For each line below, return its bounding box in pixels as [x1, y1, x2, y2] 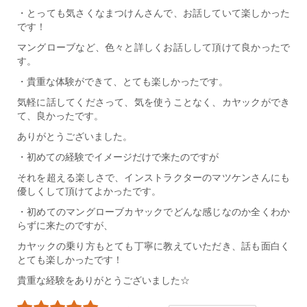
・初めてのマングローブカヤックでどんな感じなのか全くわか [17, 206, 290, 218]
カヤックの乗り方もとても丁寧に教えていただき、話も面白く [17, 241, 290, 252]
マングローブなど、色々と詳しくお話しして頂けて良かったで [17, 42, 290, 53]
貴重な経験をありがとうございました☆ [17, 275, 190, 286]
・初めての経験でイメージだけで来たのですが [17, 151, 219, 163]
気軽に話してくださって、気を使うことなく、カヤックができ [17, 97, 290, 108]
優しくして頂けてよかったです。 [17, 186, 161, 197]
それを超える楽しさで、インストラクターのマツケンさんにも [17, 172, 290, 184]
